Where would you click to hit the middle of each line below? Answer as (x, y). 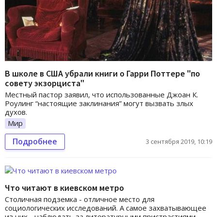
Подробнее (35, 141)
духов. (16, 112)
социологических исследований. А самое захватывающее (106, 208)
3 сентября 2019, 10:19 (179, 141)
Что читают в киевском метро (64, 187)
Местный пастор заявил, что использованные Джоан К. (101, 95)
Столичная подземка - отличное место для (80, 199)
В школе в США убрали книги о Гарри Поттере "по (102, 74)
